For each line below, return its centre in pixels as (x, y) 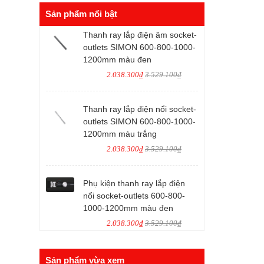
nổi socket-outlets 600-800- (134, 196)
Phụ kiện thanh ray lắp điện (134, 183)
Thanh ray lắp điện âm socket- (140, 35)
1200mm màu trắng (120, 134)
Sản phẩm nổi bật (81, 14)
